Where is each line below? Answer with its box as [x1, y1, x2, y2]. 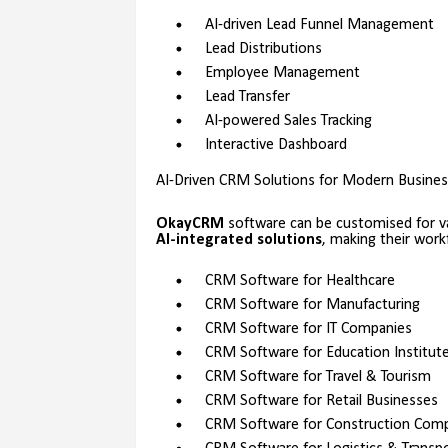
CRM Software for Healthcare [204, 273, 395, 290]
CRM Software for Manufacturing [204, 297, 420, 314]
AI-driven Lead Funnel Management [204, 17, 434, 34]
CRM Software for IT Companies [204, 321, 412, 338]
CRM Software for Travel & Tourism [204, 369, 431, 386]
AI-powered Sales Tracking [204, 113, 372, 130]
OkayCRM [155, 216, 224, 233]
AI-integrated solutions [155, 232, 322, 249]
